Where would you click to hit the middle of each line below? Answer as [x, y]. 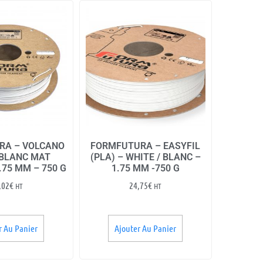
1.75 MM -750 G [145, 168]
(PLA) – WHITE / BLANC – [145, 157]
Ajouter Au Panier [146, 228]
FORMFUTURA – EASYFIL [146, 146]
